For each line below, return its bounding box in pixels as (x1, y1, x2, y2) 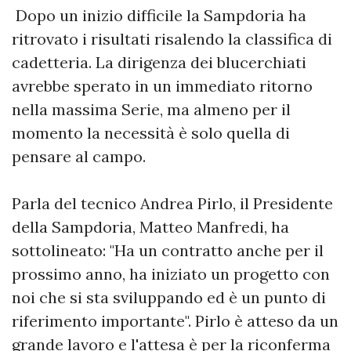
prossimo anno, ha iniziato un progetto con (12, 264, 330, 284)
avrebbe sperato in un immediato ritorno (12, 76, 313, 96)
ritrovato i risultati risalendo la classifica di (12, 29, 332, 49)
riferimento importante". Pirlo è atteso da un (12, 311, 338, 331)
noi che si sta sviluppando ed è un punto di (12, 288, 326, 308)
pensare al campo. (12, 147, 146, 167)
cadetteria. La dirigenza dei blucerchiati (12, 52, 306, 73)
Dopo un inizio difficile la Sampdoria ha (12, 5, 306, 26)
